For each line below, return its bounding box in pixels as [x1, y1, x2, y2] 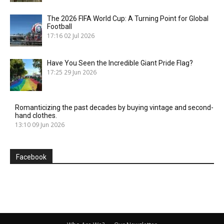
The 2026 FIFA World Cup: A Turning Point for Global [47, 14, 208, 22]
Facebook [16, 152, 46, 161]
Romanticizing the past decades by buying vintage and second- [15, 103, 213, 111]
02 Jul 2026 [64, 31, 94, 39]
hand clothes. [15, 111, 57, 119]
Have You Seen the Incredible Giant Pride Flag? [47, 58, 193, 67]
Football [47, 22, 72, 30]
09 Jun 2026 [32, 120, 64, 128]
